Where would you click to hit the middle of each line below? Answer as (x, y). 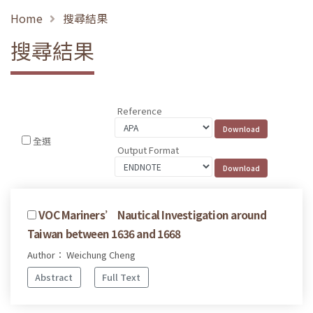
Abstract (54, 277)
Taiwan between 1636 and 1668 (104, 233)
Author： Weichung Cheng (81, 254)
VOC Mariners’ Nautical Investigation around (153, 214)
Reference (140, 111)
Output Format (148, 150)
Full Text (122, 277)
